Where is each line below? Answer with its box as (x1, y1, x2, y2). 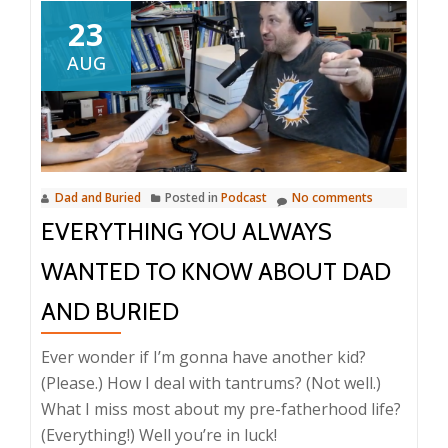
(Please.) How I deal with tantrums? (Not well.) (41, 371, 381, 394)
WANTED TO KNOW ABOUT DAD (41, 256, 391, 286)
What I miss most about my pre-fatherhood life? (41, 397, 401, 420)
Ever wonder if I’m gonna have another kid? (41, 345, 366, 368)
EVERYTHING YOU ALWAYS (41, 216, 332, 246)
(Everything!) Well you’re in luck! (41, 423, 277, 446)
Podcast (221, 188, 267, 206)
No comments (292, 188, 373, 206)
